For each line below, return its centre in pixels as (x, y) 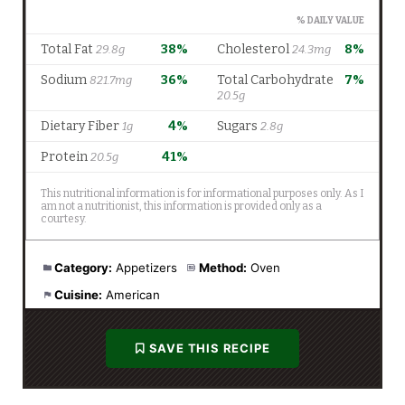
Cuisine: (79, 295)
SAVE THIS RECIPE (209, 348)
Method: (222, 268)
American (133, 295)
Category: (84, 268)
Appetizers (147, 268)
